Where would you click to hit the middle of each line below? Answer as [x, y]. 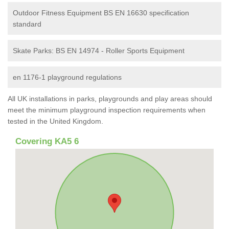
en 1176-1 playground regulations [67, 77]
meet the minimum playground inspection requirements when [107, 110]
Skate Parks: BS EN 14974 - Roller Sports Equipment [99, 50]
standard [27, 24]
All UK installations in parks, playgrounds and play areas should [110, 98]
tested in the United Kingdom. [55, 121]
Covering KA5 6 [47, 141]
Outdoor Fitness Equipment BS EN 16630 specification [101, 13]
